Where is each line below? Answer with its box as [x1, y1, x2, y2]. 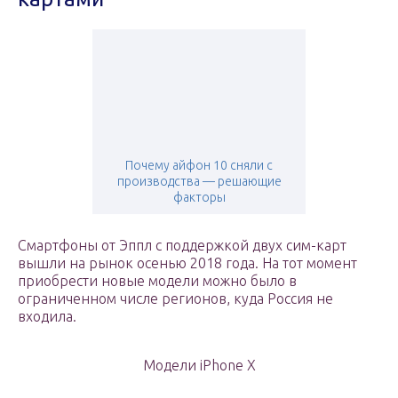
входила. [18, 308, 76, 325]
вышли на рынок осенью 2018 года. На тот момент [18, 255, 357, 272]
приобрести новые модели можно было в [18, 273, 297, 290]
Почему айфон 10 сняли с [125, 158, 273, 173]
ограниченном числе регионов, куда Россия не [18, 291, 333, 307]
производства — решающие [116, 174, 282, 189]
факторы [172, 190, 226, 205]
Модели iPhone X [142, 357, 256, 374]
